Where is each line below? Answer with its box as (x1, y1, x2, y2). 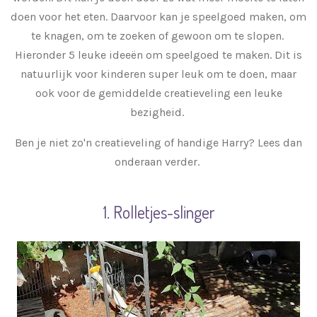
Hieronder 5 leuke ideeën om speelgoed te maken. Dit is (15, 47, 302, 62)
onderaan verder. (115, 154, 202, 168)
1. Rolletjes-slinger (103, 200, 214, 223)
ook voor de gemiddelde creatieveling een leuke (35, 86, 282, 100)
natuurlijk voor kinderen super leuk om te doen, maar (21, 67, 296, 81)
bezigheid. (130, 105, 187, 119)
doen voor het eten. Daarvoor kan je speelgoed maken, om (11, 9, 306, 23)
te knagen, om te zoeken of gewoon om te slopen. (30, 28, 287, 42)
